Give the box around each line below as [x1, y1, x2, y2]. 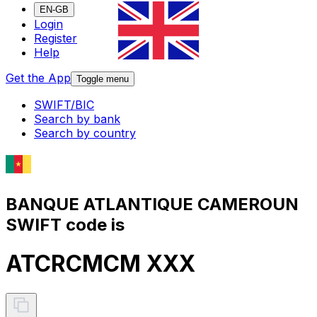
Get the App [6, 71, 71, 86]
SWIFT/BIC [34, 98, 94, 113]
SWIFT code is [6, 214, 125, 235]
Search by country [34, 126, 136, 141]
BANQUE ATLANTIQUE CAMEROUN [6, 193, 299, 214]
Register [34, 31, 77, 46]
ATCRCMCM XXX [6, 250, 195, 278]
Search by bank [34, 112, 120, 127]
